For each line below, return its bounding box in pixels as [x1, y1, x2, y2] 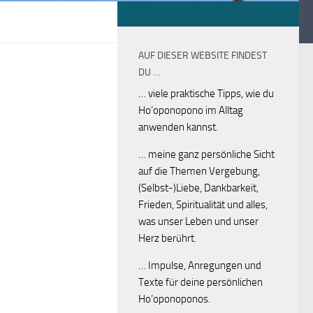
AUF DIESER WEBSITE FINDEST [138, 50, 267, 61]
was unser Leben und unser [138, 215, 259, 228]
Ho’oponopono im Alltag [138, 104, 243, 117]
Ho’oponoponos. [138, 293, 210, 305]
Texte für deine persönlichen [138, 276, 263, 289]
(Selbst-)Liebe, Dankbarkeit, [138, 182, 259, 194]
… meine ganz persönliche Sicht [138, 148, 275, 161]
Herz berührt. [138, 232, 196, 245]
